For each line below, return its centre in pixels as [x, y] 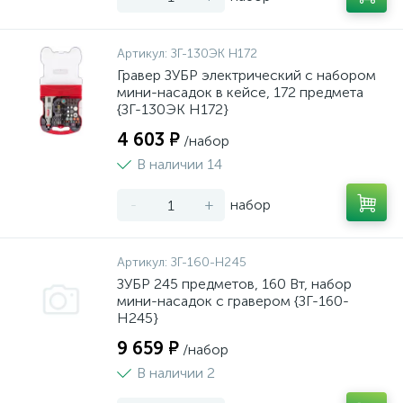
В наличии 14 [179, 164]
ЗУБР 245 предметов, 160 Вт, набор [234, 284]
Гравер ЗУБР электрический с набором [246, 75]
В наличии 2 [176, 373]
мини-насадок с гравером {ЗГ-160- [233, 301]
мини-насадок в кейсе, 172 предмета [240, 92]
